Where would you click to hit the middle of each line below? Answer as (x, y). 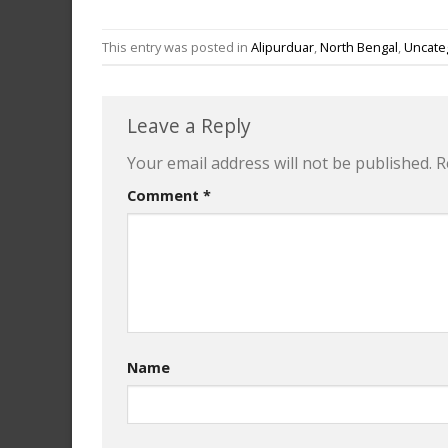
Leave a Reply (191, 126)
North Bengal (359, 46)
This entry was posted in (176, 46)
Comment (165, 196)
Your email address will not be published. (279, 163)
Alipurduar (282, 46)
